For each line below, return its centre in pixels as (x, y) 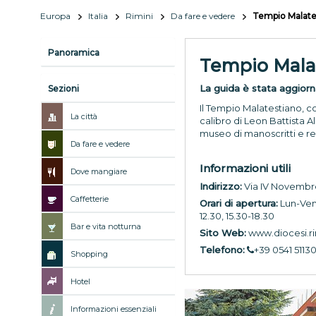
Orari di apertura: (239, 203)
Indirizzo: (221, 186)
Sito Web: (223, 232)
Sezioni (63, 88)
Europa (55, 16)
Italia (98, 16)
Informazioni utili (245, 168)
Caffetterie (90, 199)
